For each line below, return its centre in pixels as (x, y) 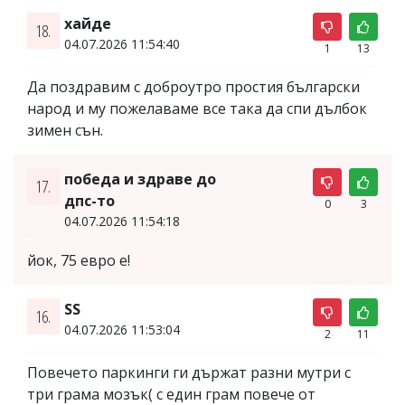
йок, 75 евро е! (79, 260)
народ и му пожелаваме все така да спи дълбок (197, 108)
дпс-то (89, 200)
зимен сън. (65, 130)
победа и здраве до (140, 179)
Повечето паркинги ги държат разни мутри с (189, 372)
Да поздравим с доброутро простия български (193, 86)
